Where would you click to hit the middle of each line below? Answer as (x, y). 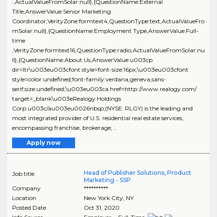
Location (24, 198)
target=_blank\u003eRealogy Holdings (67, 99)
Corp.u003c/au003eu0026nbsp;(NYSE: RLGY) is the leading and (102, 108)
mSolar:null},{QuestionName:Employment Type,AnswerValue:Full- (105, 31)
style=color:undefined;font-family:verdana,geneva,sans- (89, 79)
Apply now (44, 143)
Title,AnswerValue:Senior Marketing (62, 12)
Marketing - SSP (107, 180)
